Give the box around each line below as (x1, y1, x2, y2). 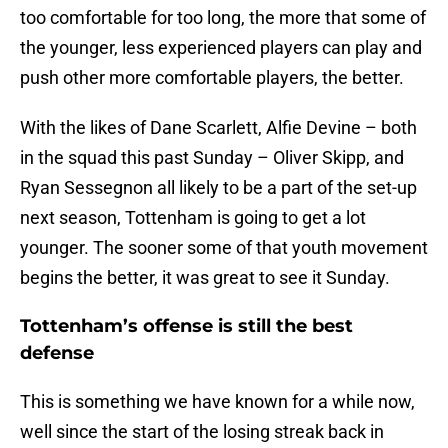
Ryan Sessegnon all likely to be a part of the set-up (20, 177, 417, 199)
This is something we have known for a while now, (20, 391, 415, 413)
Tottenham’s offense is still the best (20, 315, 353, 338)
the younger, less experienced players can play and (20, 37, 422, 59)
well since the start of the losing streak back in (20, 421, 384, 443)
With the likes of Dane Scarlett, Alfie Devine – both (20, 117, 417, 139)
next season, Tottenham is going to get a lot (20, 207, 366, 229)
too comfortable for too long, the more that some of (20, 7, 426, 29)
